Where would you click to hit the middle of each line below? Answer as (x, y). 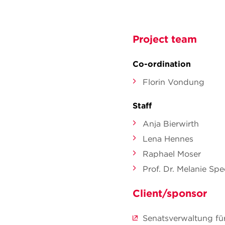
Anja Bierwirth (171, 124)
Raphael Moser (172, 154)
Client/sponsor (170, 193)
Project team (165, 39)
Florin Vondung (174, 82)
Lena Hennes (168, 139)
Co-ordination (162, 64)
